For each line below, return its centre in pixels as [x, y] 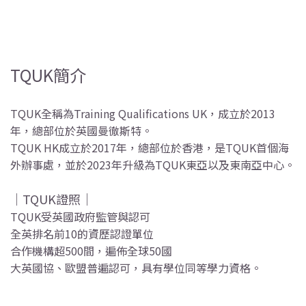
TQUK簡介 [48, 75]
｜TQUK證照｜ [52, 199]
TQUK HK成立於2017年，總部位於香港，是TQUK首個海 [150, 148]
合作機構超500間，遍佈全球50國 [91, 251]
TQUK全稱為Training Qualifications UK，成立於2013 [143, 114]
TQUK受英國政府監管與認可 [80, 217]
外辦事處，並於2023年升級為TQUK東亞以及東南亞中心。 [153, 165]
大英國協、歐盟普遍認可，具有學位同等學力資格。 [136, 268]
